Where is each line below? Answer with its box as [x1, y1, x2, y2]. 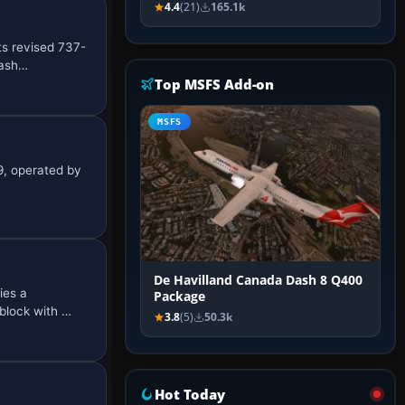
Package [154, 288, 205, 306]
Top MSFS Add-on [155, 75, 275, 94]
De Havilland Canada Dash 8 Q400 [154, 272, 363, 289]
